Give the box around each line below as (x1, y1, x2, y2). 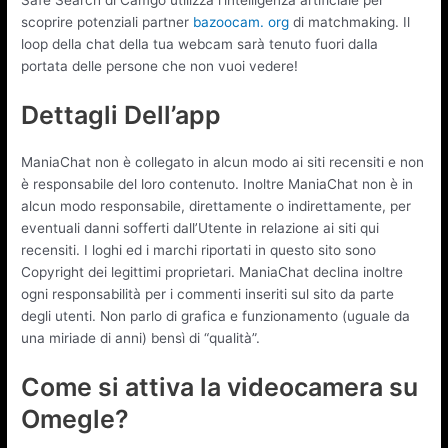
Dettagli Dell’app (21, 99, 222, 130)
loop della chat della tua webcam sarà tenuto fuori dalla (21, 35, 379, 52)
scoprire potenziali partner (21, 13, 194, 30)
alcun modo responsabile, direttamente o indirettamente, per (21, 197, 412, 214)
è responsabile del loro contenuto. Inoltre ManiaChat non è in (21, 175, 414, 192)
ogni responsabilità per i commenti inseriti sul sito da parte (21, 285, 395, 302)
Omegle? (21, 403, 130, 434)
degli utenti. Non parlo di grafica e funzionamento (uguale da (21, 307, 411, 324)
